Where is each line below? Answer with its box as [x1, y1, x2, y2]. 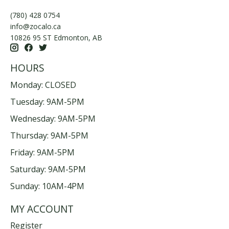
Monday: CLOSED [10, 79, 76, 90]
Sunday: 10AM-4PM [10, 180, 84, 192]
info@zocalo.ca [10, 21, 61, 32]
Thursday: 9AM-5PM [10, 129, 88, 141]
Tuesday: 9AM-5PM [10, 96, 84, 107]
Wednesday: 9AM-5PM [10, 112, 96, 124]
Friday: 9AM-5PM [10, 146, 75, 158]
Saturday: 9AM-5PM [10, 163, 86, 175]
